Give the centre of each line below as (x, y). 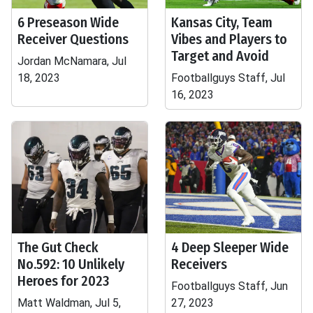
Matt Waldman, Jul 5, (69, 303)
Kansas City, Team (222, 22)
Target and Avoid (220, 56)
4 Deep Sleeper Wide (230, 247)
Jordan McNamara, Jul (72, 61)
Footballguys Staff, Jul (228, 78)
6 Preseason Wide (68, 22)
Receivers (199, 264)
